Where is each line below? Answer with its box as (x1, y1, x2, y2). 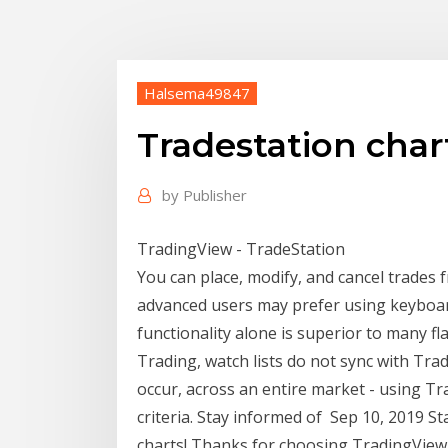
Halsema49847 (144, 82, 250, 103)
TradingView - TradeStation (137, 237, 345, 260)
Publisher (183, 185, 247, 206)
